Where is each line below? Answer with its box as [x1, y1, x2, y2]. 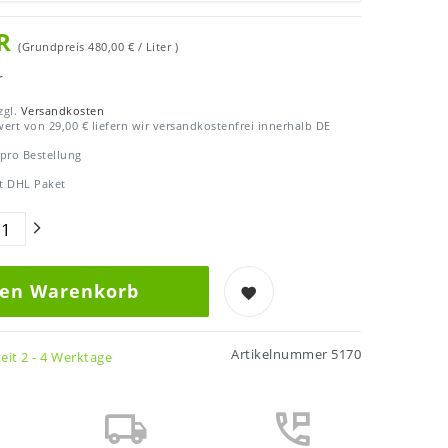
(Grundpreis [18, 39, 88, 54]
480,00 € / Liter [88, 39, 175, 54]
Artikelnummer [231, 346, 331, 363]
